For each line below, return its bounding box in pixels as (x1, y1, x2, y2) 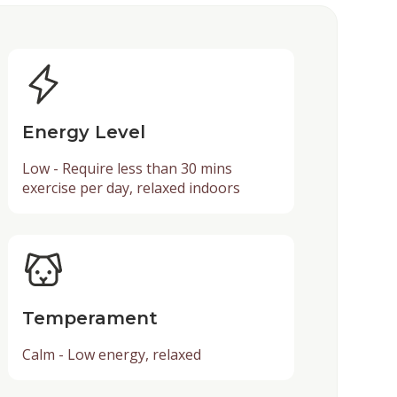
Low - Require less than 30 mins (21, 158, 232, 178)
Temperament (21, 307, 158, 329)
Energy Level (21, 121, 145, 143)
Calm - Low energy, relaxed (21, 344, 201, 364)
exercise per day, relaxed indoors (21, 177, 240, 198)
